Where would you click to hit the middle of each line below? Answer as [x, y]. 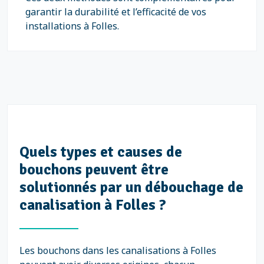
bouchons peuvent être [94, 169]
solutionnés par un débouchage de [131, 187]
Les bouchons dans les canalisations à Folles [118, 250]
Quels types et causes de [101, 152]
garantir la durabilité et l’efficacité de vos [116, 12]
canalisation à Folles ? [93, 205]
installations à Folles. [72, 26]
